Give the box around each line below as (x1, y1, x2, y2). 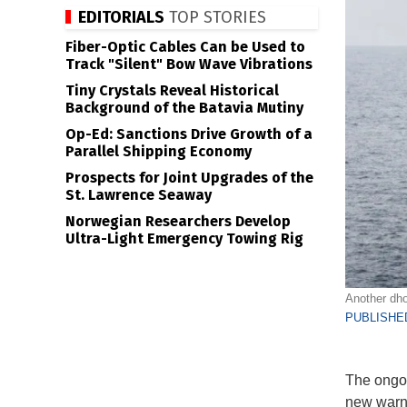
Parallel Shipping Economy (65, 143, 252, 160)
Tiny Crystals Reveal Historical (65, 82, 279, 99)
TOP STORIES (164, 7, 266, 27)
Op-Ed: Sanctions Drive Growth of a (65, 125, 313, 143)
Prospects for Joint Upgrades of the (65, 169, 313, 186)
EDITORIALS (78, 7, 164, 27)
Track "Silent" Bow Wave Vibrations (65, 55, 313, 73)
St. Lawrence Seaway (65, 186, 212, 203)
